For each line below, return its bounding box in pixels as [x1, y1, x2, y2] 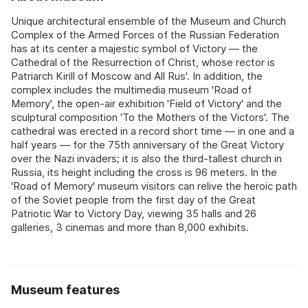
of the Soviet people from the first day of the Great [11, 193, 256, 207]
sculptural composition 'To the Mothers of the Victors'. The [11, 111, 289, 124]
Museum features [11, 283, 120, 298]
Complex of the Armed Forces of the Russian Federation [11, 28, 279, 42]
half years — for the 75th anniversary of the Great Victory [11, 138, 284, 152]
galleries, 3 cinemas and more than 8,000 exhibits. [11, 221, 249, 234]
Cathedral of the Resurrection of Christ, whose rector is [11, 56, 275, 69]
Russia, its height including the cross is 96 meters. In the [11, 166, 277, 179]
